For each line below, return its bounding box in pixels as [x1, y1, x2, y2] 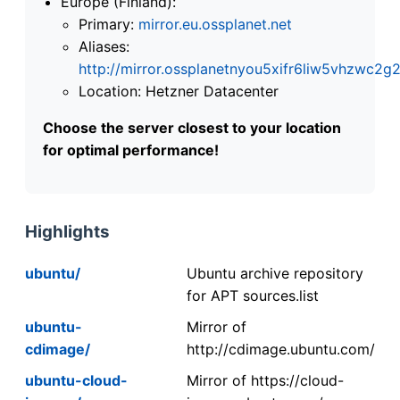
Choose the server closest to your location [43, 118, 341, 137]
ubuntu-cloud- [25, 371, 128, 389]
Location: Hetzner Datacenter [79, 81, 279, 100]
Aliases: [79, 37, 129, 55]
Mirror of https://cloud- [187, 371, 344, 389]
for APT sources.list [187, 286, 319, 304]
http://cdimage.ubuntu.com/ [187, 339, 375, 358]
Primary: [79, 14, 138, 33]
